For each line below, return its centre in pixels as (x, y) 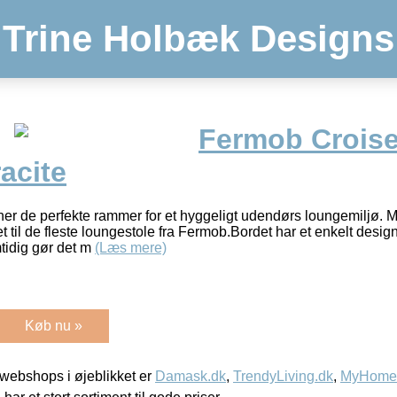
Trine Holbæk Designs (198, 39)
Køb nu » (54, 325)
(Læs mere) (131, 247)
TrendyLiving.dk (283, 376)
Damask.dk (191, 376)
